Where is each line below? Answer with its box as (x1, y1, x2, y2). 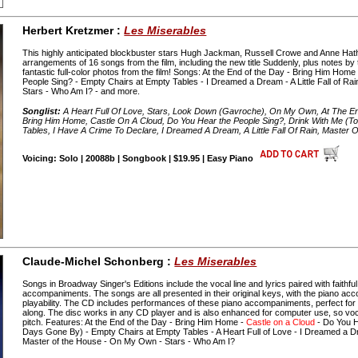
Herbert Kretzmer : (22, 24, 125, 38)
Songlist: (22, 105, 62, 116)
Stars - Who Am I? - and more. (22, 86, 141, 96)
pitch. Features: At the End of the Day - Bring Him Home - (22, 316, 247, 327)
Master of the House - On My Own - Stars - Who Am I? (22, 336, 236, 346)
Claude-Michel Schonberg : (22, 254, 175, 268)
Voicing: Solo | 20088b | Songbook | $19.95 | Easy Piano (22, 153, 254, 163)
